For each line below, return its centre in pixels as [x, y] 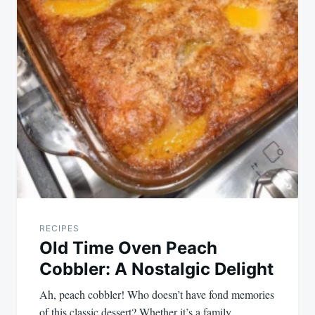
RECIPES [59, 228]
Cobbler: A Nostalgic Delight [156, 269]
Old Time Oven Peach [128, 247]
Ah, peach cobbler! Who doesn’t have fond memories [157, 294]
